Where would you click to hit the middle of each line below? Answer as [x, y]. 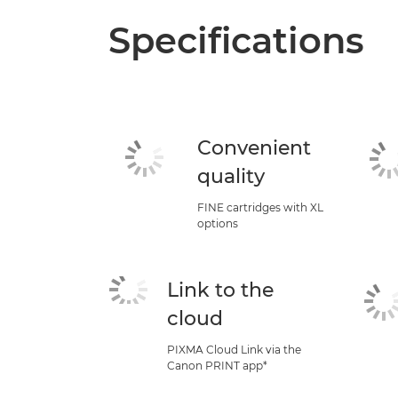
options [218, 223]
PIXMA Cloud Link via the [235, 350]
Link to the [221, 290]
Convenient [254, 148]
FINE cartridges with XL [260, 207]
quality [231, 176]
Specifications [236, 40]
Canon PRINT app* [218, 366]
